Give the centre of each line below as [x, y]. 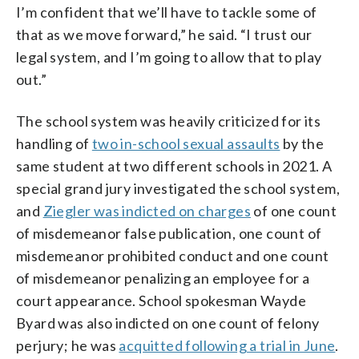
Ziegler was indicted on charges [147, 210]
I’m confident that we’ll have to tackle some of [167, 12]
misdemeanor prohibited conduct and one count [173, 255]
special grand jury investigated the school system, [178, 188]
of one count [294, 210]
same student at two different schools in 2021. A [174, 165]
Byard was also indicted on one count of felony [168, 323]
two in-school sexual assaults [186, 143]
